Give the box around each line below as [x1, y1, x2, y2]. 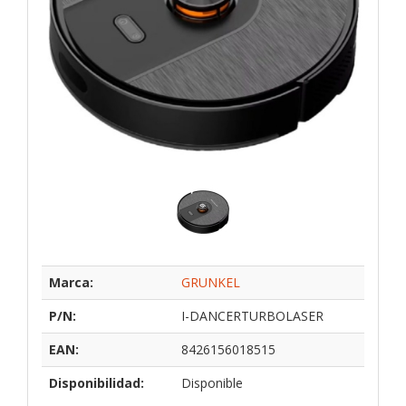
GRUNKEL [181, 273, 240, 291]
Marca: [49, 273, 93, 291]
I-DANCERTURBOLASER [181, 306, 324, 324]
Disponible [181, 373, 243, 391]
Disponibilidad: [49, 373, 144, 391]
